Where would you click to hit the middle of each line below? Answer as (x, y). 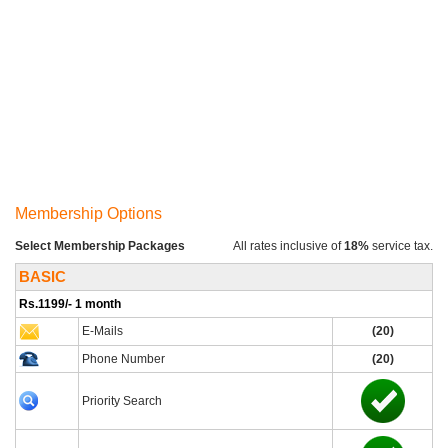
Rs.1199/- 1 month (70, 304)
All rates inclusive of (287, 246)
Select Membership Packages (100, 246)
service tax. (401, 246)
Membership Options (88, 213)
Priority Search (122, 401)
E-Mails (102, 331)
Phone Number (123, 359)
